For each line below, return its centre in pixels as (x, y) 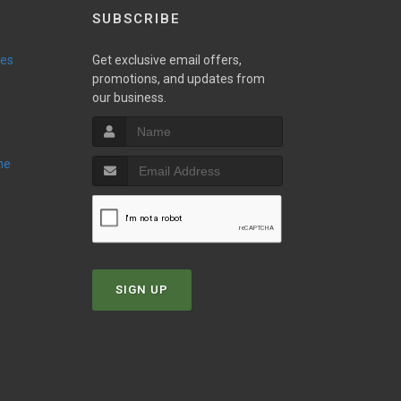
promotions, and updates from (178, 79)
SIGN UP (141, 290)
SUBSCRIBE (136, 19)
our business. (129, 98)
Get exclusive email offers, (166, 60)
